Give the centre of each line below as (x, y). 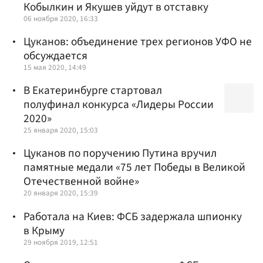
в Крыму (44, 230)
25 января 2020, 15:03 (61, 130)
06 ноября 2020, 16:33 (61, 18)
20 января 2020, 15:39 (61, 193)
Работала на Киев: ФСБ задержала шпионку (133, 216)
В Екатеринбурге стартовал (93, 91)
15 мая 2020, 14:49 (55, 67)
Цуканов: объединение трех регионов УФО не (138, 41)
